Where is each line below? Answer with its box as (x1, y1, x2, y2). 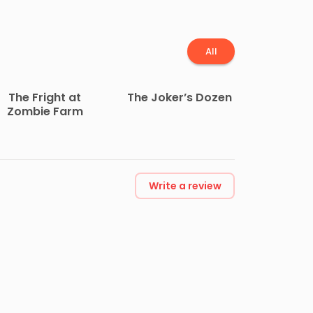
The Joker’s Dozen (126, 89, 232, 106)
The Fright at (8, 89, 82, 106)
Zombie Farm (6, 103, 83, 120)
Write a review (148, 179, 221, 194)
